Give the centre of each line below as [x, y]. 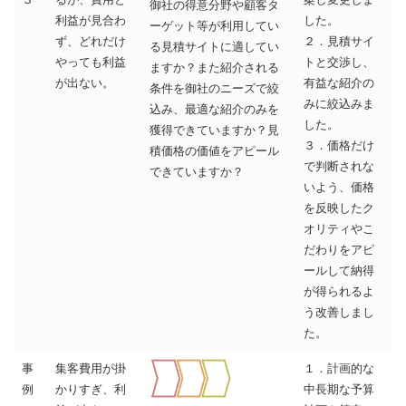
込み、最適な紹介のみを [214, 109]
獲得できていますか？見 [214, 130]
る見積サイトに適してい [214, 46]
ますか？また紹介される [214, 67]
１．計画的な [339, 368]
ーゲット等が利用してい [214, 25]
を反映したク [339, 208]
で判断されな [339, 166]
